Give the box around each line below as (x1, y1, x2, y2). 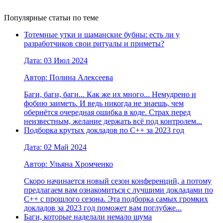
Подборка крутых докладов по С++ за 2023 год (24, 125, 184, 134)
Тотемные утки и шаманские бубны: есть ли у (24, 30, 180, 39)
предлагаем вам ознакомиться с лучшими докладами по (24, 185, 213, 194)
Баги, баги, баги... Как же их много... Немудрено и (24, 90, 196, 99)
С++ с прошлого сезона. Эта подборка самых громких (24, 194, 208, 203)
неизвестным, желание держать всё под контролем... (24, 116, 202, 125)
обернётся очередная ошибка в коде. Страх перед (24, 108, 191, 116)
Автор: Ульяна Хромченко (24, 159, 113, 168)
